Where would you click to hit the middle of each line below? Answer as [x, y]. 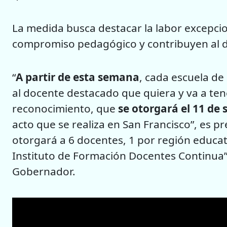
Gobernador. [44, 172]
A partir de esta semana [78, 77]
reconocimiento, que [65, 109]
